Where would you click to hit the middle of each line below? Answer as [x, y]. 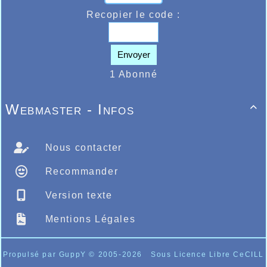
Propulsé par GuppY [46, 254]
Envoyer [133, 54]
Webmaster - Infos [70, 109]
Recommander [80, 171]
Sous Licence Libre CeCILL [207, 254]
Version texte [77, 195]
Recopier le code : [133, 15]
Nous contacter [82, 147]
